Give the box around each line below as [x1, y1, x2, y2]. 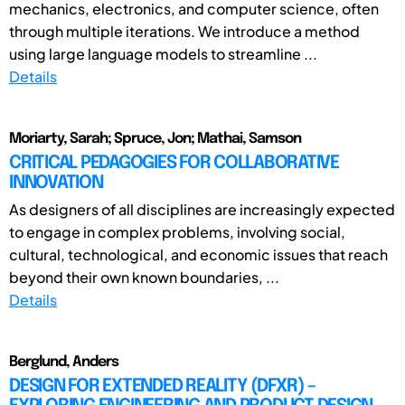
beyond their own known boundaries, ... [9, 267, 279, 287]
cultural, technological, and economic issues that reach [9, 244, 388, 264]
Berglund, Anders [9, 353, 118, 370]
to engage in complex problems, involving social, [9, 221, 345, 241]
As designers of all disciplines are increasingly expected [9, 199, 395, 219]
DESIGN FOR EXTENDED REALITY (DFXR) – [9, 376, 316, 396]
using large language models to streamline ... [9, 43, 317, 63]
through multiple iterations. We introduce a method [9, 21, 360, 41]
